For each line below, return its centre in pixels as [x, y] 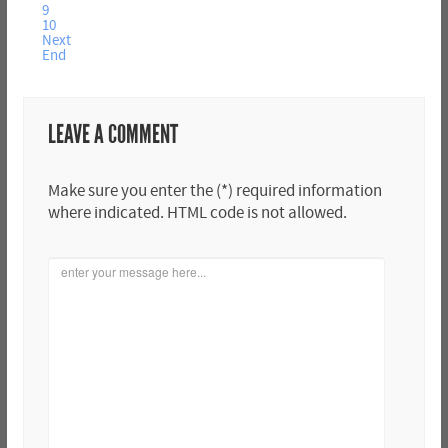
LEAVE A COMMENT [112, 135]
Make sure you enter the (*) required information [214, 191]
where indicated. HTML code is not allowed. [197, 213]
